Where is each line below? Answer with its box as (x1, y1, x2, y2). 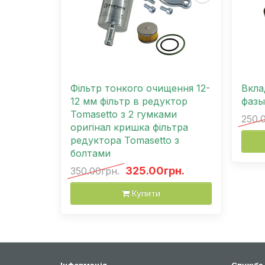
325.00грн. (125, 164, 185, 177)
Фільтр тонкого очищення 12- (70, 82, 210, 94)
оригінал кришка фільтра (70, 121, 188, 133)
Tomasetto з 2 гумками (70, 108, 177, 120)
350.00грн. (70, 164, 119, 177)
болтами (70, 147, 111, 159)
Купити (132, 188, 160, 198)
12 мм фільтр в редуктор (70, 95, 188, 107)
